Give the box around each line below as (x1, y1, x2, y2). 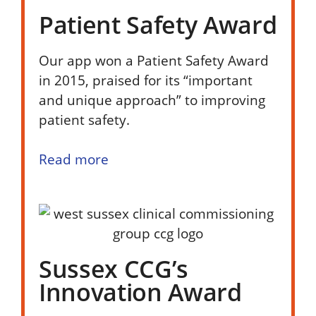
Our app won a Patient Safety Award (39, 50, 269, 70)
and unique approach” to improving (39, 90, 265, 109)
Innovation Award (39, 276, 242, 309)
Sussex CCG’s (39, 253, 188, 286)
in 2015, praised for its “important (39, 70, 253, 90)
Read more (39, 150, 109, 169)
